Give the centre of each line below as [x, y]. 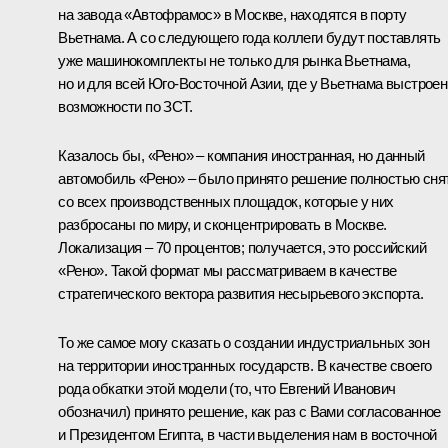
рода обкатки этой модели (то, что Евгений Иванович [227, 388]
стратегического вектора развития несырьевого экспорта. [240, 293]
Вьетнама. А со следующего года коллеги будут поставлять [249, 37]
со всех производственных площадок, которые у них [226, 201]
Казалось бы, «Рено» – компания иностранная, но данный [241, 155]
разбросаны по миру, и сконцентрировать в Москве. [222, 224]
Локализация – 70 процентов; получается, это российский [242, 247]
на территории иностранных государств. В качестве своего [245, 365]
